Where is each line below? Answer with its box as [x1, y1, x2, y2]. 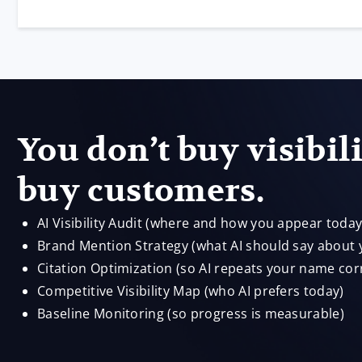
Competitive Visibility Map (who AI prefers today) [37, 282, 344, 300]
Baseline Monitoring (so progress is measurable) [37, 305, 345, 322]
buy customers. [18, 170, 265, 212]
